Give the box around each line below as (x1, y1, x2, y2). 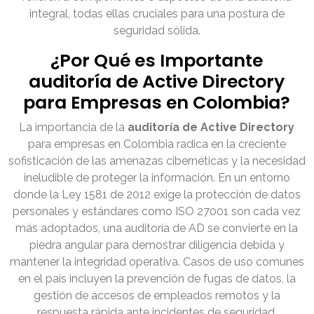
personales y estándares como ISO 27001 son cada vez (13, 205, 301, 219)
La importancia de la (19, 121, 128, 135)
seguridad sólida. (114, 24, 200, 38)
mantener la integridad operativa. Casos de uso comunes (10, 255, 304, 269)
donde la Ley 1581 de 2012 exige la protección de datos (13, 188, 301, 202)
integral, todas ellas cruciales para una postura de (29, 7, 285, 21)
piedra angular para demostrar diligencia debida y (29, 238, 285, 252)
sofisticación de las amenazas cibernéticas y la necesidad (8, 154, 306, 168)
